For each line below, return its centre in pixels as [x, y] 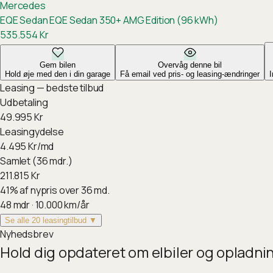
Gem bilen [58, 65]
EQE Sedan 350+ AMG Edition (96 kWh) [133, 20]
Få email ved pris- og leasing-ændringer [190, 74]
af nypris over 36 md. [65, 190]
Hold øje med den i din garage [58, 74]
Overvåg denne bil [190, 65]
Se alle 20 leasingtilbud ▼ [51, 220]
